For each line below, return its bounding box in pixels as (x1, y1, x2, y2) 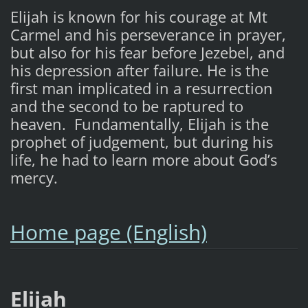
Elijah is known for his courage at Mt (10, 5, 267, 27)
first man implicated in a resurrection (10, 77, 273, 99)
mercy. (10, 166, 58, 188)
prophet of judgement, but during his (10, 131, 273, 153)
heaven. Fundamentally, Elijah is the (10, 113, 269, 135)
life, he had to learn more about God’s (10, 148, 277, 170)
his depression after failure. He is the (10, 59, 269, 81)
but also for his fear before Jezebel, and (10, 41, 285, 63)
